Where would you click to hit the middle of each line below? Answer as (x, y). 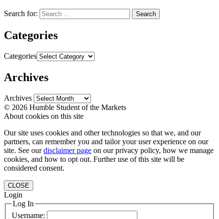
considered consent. (34, 168)
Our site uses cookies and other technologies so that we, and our (102, 132)
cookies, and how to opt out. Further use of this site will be (94, 159)
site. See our (24, 150)
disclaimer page (67, 150)
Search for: (21, 14)
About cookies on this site (44, 116)
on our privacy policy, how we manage (153, 150)
